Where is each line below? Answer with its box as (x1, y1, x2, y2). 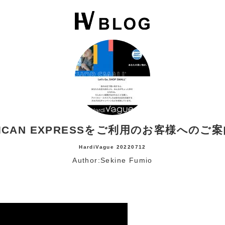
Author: (72, 156, 100, 164)
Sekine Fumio (100, 156, 153, 164)
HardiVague (79, 144, 115, 150)
